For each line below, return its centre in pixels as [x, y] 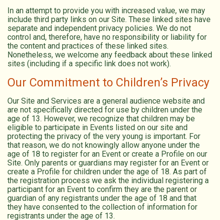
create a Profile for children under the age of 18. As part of [107, 171]
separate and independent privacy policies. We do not [99, 28]
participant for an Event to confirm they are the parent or [102, 189]
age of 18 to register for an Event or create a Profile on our [107, 154]
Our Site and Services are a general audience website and [106, 101]
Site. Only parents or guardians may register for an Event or [108, 163]
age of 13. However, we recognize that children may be [101, 118]
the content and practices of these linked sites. [88, 46]
